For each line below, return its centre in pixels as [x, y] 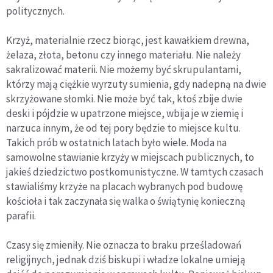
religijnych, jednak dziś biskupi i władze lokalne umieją [126, 260]
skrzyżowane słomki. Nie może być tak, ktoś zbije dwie [124, 99]
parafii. [21, 216]
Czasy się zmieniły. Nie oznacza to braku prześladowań [124, 245]
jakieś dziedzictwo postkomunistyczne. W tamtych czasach [135, 172]
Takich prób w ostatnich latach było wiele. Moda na [116, 143]
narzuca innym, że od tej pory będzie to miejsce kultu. [123, 128]
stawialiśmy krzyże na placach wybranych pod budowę [124, 187]
